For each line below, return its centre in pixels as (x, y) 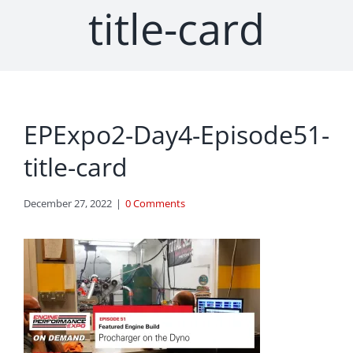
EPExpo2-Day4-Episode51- (176, 135)
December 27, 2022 (68, 204)
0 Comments (155, 204)
